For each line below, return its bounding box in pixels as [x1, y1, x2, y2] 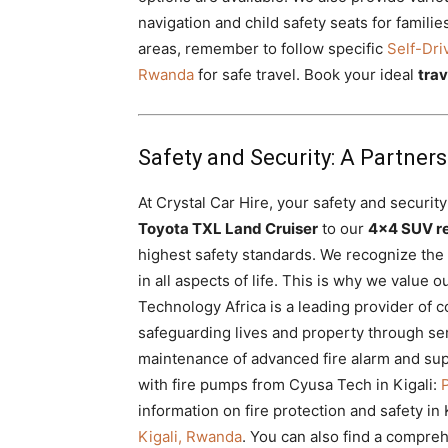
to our [318, 219, 368, 238]
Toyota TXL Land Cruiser [138, 219, 318, 238]
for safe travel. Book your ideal [194, 65, 418, 84]
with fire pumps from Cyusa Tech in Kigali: [138, 375, 441, 394]
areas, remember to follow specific [138, 39, 387, 58]
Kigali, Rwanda [138, 427, 242, 446]
